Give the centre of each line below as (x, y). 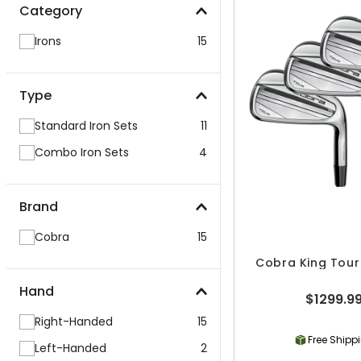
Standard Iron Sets (86, 126)
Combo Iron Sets (82, 152)
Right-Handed (74, 322)
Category (51, 11)
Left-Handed (71, 348)
